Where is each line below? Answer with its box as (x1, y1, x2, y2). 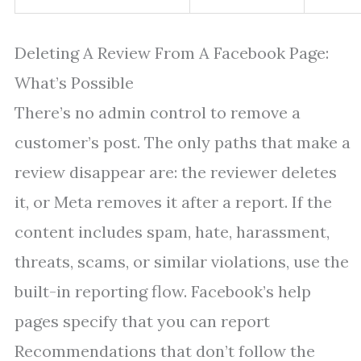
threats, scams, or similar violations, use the (15, 251, 349, 272)
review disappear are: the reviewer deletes (15, 162, 337, 183)
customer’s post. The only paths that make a (15, 132, 351, 153)
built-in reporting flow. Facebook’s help (15, 281, 311, 302)
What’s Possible (15, 73, 134, 93)
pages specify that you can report (15, 311, 270, 332)
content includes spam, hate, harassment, (15, 222, 330, 243)
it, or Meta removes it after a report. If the (15, 192, 332, 213)
